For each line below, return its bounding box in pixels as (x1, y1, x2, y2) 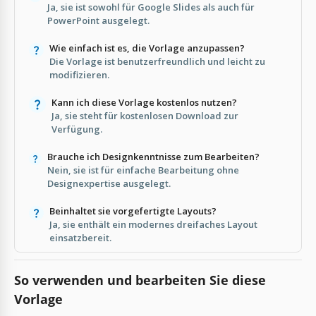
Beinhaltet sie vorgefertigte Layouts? (49, 204, 217, 217)
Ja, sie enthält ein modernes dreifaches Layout (49, 217, 257, 231)
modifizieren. (49, 68, 109, 81)
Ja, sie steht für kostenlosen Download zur (51, 109, 238, 122)
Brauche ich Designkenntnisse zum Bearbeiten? (47, 150, 260, 163)
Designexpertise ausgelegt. (47, 176, 171, 190)
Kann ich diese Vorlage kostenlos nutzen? (51, 95, 237, 109)
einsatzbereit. (49, 231, 111, 244)
